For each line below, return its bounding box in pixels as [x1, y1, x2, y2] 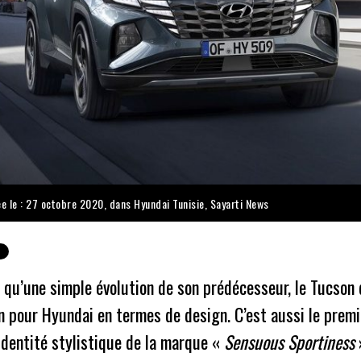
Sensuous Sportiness [223, 329, 355, 355]
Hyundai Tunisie [134, 194, 205, 212]
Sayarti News [210, 194, 269, 212]
